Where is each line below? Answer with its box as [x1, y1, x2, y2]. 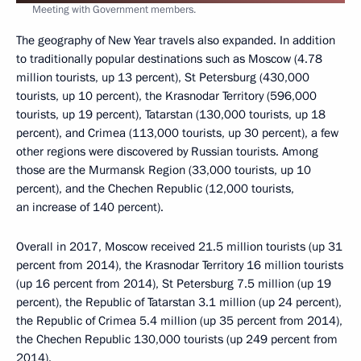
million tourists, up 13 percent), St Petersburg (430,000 [16, 68, 309, 85]
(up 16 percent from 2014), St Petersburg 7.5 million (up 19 [16, 275, 331, 292]
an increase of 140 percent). [16, 198, 164, 215]
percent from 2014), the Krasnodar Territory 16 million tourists [16, 256, 343, 273]
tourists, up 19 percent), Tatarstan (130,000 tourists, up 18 [16, 106, 326, 122]
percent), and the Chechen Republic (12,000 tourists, [16, 180, 294, 197]
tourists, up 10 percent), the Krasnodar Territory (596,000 [16, 87, 317, 104]
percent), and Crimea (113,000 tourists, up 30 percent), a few [16, 124, 338, 141]
